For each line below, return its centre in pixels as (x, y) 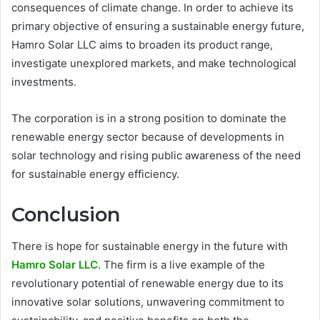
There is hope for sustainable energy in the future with (150, 246)
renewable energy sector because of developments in (148, 136)
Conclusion (66, 214)
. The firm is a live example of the (181, 265)
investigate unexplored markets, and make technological (154, 63)
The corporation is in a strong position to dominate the (149, 118)
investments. (44, 81)
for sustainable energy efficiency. (95, 174)
